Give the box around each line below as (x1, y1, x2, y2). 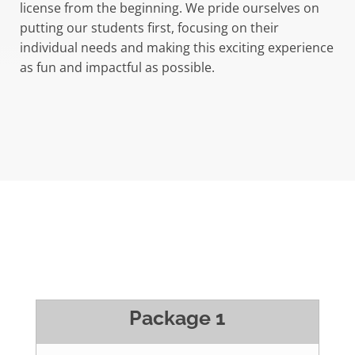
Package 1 (129, 306, 226, 330)
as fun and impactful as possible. (20, 59, 215, 76)
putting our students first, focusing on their (20, 19, 279, 36)
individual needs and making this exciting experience (20, 39, 334, 56)
